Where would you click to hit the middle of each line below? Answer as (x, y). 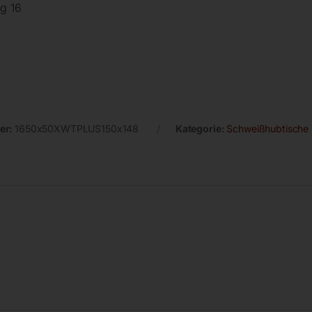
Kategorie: (201, 128)
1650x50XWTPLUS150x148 (77, 128)
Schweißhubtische (268, 128)
